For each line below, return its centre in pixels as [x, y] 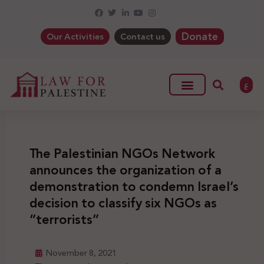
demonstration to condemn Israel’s [134, 187]
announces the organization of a [126, 171]
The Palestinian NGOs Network [122, 154]
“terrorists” [64, 220]
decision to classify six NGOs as [123, 204]
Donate [199, 37]
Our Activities [75, 37]
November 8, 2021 [81, 253]
